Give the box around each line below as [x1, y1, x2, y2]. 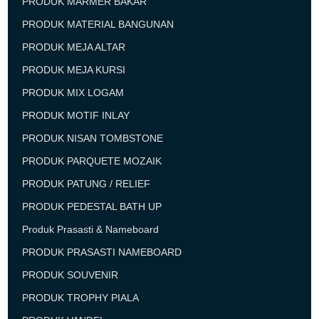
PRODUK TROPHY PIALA [22, 292, 140, 303]
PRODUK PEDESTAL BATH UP [22, 201, 162, 212]
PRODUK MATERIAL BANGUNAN [22, 19, 174, 30]
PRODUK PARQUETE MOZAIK [22, 155, 162, 167]
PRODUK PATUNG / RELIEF [22, 178, 151, 189]
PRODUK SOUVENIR [22, 269, 119, 281]
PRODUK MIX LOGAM [22, 87, 125, 98]
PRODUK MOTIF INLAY [22, 110, 130, 121]
